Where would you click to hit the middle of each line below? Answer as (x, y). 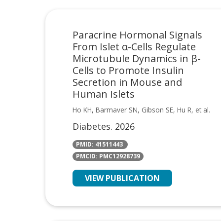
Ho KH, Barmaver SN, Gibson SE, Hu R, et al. (141, 110)
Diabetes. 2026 (104, 126)
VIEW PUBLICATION (122, 178)
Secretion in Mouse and (127, 82)
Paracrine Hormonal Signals (137, 35)
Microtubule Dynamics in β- (137, 58)
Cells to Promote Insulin (128, 70)
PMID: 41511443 (100, 145)
